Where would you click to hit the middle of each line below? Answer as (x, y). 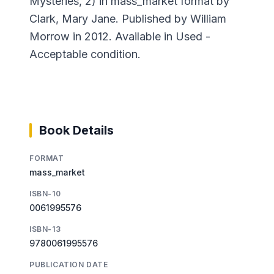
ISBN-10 (45, 193)
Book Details (76, 130)
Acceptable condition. (85, 54)
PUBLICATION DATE (69, 264)
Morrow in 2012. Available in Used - (120, 36)
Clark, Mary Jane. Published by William (128, 18)
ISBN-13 (45, 229)
